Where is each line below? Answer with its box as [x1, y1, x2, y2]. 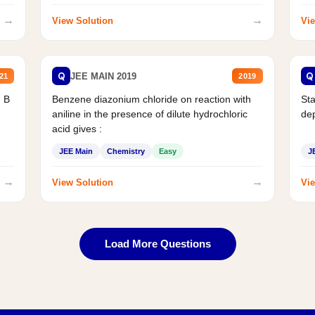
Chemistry [107, 147, 146, 156]
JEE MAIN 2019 [70, 70, 137, 82]
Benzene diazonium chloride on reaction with [52, 94, 252, 105]
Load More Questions [104, 238, 211, 250]
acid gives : [52, 123, 103, 135]
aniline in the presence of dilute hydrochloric [52, 108, 248, 120]
